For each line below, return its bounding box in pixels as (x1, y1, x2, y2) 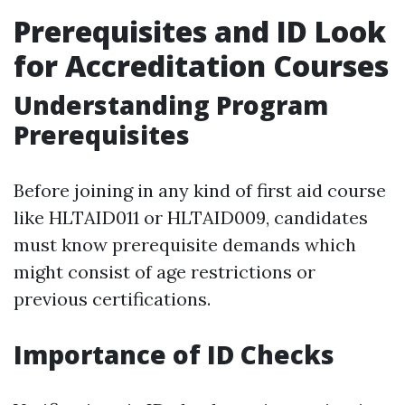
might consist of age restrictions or (14, 260, 316, 283)
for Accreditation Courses (14, 46, 389, 85)
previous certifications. (14, 287, 211, 310)
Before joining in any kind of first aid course (14, 179, 386, 202)
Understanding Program (14, 88, 328, 122)
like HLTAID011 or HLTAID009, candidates (14, 206, 368, 229)
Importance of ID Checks (14, 337, 334, 372)
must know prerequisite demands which (14, 233, 356, 256)
